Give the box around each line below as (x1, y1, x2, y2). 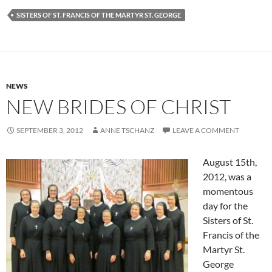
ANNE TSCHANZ (100, 126, 154, 135)
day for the (203, 200, 248, 211)
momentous (203, 185, 253, 197)
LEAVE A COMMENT (172, 126, 239, 135)
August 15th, (203, 156, 257, 168)
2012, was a (203, 171, 251, 182)
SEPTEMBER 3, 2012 (16, 126, 83, 135)
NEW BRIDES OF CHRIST (6, 94, 231, 119)
